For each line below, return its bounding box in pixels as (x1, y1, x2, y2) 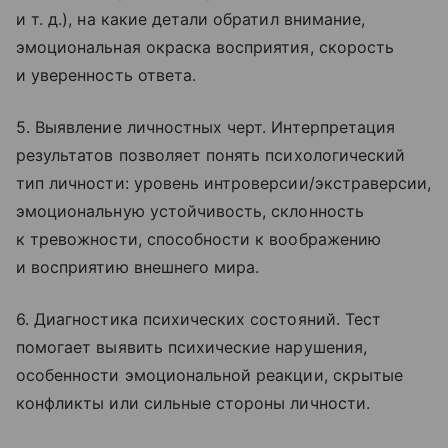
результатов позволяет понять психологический (16, 144, 406, 165)
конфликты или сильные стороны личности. (16, 392, 370, 413)
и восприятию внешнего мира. (16, 256, 260, 277)
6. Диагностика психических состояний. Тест (16, 308, 382, 329)
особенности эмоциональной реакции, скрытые (16, 364, 404, 385)
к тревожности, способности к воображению (16, 228, 381, 249)
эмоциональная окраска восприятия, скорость (16, 36, 395, 57)
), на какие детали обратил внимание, (62, 8, 366, 29)
